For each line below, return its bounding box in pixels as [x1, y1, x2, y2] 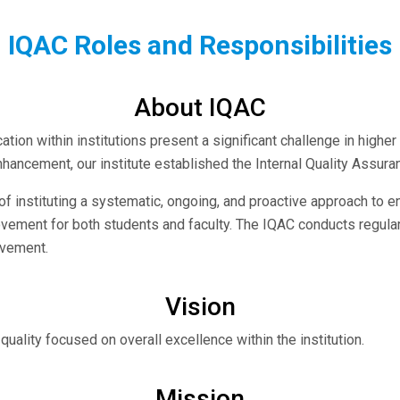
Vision [164, 292, 236, 321]
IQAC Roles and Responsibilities [8, 29, 392, 61]
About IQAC [134, 93, 266, 122]
